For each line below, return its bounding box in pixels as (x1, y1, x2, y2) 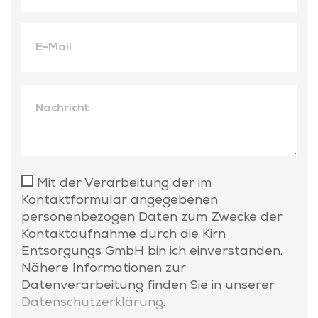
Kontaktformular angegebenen (21, 194, 218, 207)
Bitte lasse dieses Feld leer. (20, 86, 190, 99)
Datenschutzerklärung (21, 297, 163, 309)
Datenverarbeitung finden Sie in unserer (21, 280, 275, 292)
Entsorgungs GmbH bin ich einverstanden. (21, 246, 283, 258)
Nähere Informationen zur (21, 263, 186, 275)
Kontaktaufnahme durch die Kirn (21, 229, 226, 241)
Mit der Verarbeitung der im (37, 177, 212, 190)
